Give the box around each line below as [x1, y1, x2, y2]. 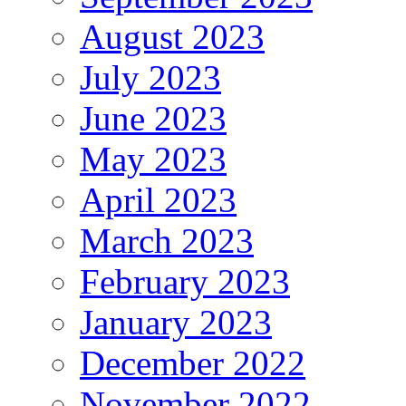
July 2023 [80, 58, 221, 98]
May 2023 [80, 140, 227, 179]
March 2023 [80, 221, 254, 261]
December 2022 [80, 343, 305, 383]
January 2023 [80, 303, 272, 343]
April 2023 [80, 180, 237, 220]
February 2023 [80, 262, 290, 302]
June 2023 [80, 99, 227, 139]
